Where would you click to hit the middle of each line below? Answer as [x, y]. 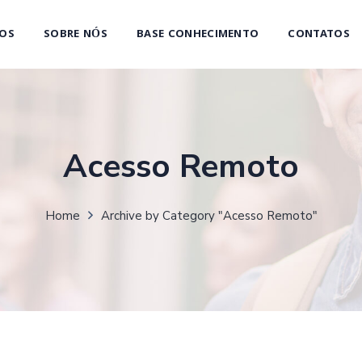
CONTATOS [319, 34]
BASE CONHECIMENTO [198, 34]
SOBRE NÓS [76, 34]
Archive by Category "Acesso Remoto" [209, 215]
